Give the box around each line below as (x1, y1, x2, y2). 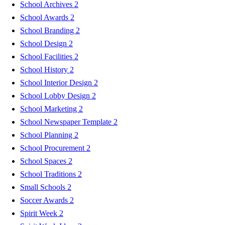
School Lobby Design (20, 91, 92, 100)
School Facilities (20, 52, 74, 61)
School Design (20, 39, 69, 48)
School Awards (20, 13, 70, 22)
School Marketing (20, 104, 79, 113)
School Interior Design (20, 78, 94, 87)
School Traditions (20, 169, 78, 178)
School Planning (20, 130, 74, 139)
